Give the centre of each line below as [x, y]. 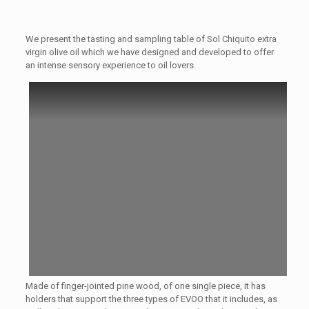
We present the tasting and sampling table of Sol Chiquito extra [151, 39]
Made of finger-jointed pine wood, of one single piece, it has [145, 286]
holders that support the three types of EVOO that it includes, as [151, 299]
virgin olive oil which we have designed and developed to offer [149, 52]
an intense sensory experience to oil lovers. [110, 65]
